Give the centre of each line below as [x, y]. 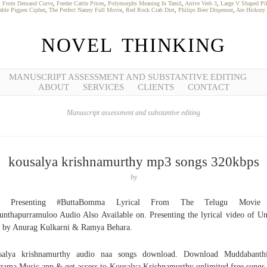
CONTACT [208, 87]
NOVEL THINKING [133, 45]
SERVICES [103, 87]
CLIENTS [156, 87]
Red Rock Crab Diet [150, 10]
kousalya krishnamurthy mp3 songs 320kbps [133, 162]
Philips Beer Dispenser [206, 10]
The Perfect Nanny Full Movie [86, 10]
